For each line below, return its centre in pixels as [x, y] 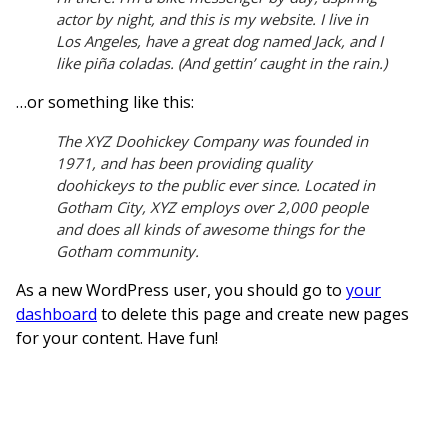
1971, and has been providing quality [184, 163]
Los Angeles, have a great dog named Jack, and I [219, 41]
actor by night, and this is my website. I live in [212, 19]
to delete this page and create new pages [253, 314]
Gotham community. [127, 251]
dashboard [56, 314]
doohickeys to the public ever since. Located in [215, 185]
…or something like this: [105, 102]
